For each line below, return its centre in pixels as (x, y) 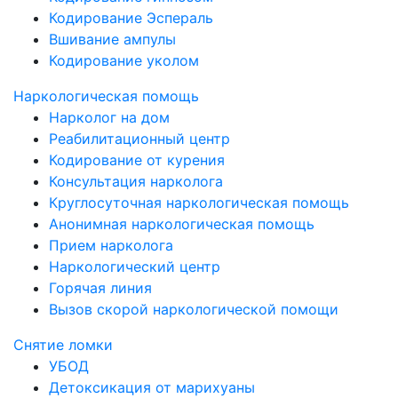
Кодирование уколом (124, 60)
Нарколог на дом (109, 117)
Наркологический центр (135, 267)
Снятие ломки (63, 345)
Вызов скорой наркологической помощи (194, 309)
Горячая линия (100, 288)
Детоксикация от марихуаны (152, 387)
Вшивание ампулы (112, 39)
